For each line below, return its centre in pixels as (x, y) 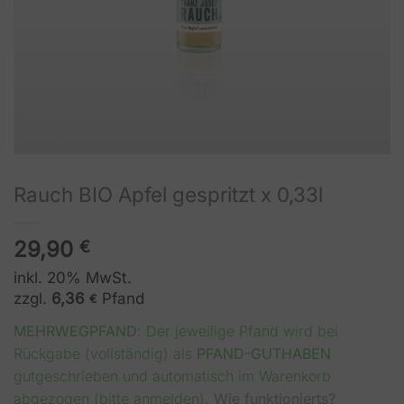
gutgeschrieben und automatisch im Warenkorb (172, 376)
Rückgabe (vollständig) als (105, 354)
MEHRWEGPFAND (75, 331)
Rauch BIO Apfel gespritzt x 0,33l (168, 195)
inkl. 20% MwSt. (73, 278)
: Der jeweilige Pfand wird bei (238, 331)
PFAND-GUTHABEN (264, 354)
